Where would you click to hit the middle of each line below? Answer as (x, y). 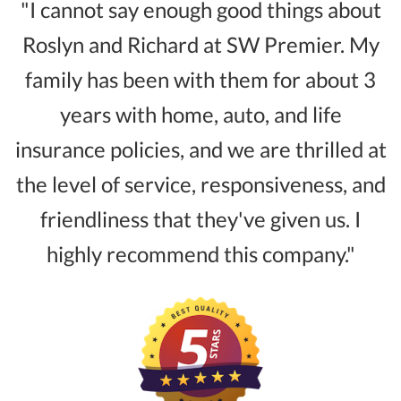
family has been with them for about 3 (200, 80)
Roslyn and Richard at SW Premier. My (200, 45)
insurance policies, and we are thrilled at (200, 149)
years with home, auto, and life (200, 115)
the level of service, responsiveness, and (200, 184)
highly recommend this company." (200, 254)
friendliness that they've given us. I (200, 219)
